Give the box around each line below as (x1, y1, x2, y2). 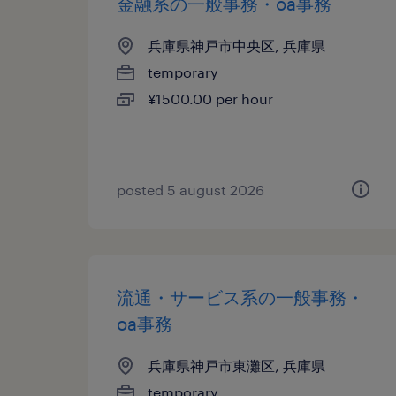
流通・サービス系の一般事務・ (117, 286, 364, 308)
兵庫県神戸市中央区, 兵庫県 (148, 37, 325, 54)
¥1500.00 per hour (148, 90, 273, 107)
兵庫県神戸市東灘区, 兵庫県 (148, 357, 325, 374)
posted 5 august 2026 (117, 181, 264, 198)
